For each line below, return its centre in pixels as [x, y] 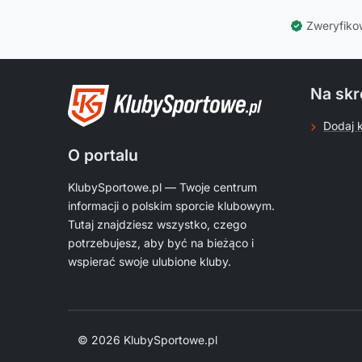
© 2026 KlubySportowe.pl [147, 339]
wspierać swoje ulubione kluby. [149, 261]
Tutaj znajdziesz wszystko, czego [157, 224]
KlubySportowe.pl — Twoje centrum [162, 187]
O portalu [103, 155]
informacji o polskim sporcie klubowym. [171, 205]
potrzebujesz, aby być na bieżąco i [161, 242]
